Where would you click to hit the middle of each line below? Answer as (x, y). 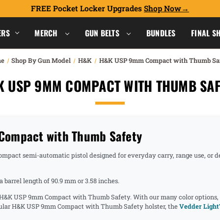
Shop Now (163, 8)
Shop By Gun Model (41, 60)
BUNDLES (161, 33)
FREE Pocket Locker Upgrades (87, 8)
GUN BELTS (103, 33)
